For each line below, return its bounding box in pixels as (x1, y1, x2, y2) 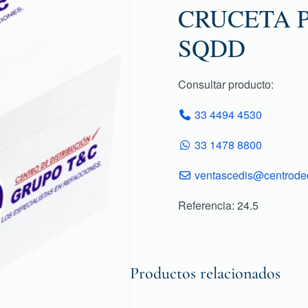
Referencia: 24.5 (178, 197, 258, 213)
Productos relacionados (130, 263, 280, 283)
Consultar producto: (178, 76, 274, 92)
